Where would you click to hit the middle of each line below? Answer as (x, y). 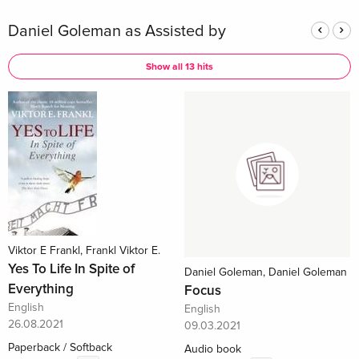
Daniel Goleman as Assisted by (117, 31)
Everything (41, 289)
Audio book (212, 349)
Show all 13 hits (179, 67)
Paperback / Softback (60, 347)
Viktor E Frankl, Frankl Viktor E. (84, 250)
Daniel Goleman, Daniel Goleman (265, 272)
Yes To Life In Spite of (71, 269)
